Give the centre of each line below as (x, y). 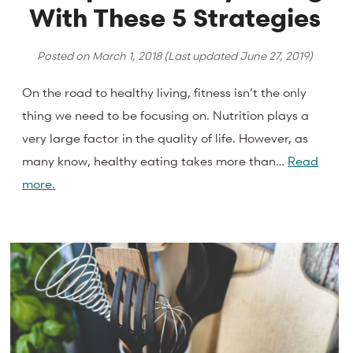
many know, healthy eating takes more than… (155, 161)
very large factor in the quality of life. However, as (165, 138)
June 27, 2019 (274, 55)
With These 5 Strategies (175, 17)
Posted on (64, 55)
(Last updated (200, 55)
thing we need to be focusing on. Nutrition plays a (166, 115)
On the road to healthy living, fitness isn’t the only (165, 93)
